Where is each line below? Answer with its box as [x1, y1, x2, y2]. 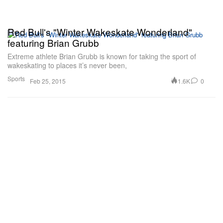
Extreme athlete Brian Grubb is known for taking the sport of [7, 51, 196, 62]
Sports [7, 74, 25, 83]
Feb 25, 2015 [30, 77, 66, 86]
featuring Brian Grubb [7, 36, 99, 50]
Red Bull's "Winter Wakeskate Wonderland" [7, 25, 192, 39]
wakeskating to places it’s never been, [7, 60, 127, 71]
